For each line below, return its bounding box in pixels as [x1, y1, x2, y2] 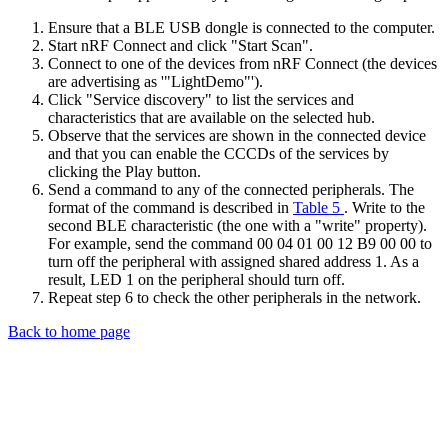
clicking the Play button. [48, 163, 201, 181]
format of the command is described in [48, 199, 293, 217]
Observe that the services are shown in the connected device [48, 127, 426, 145]
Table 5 [293, 199, 344, 217]
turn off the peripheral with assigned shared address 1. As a [48, 253, 419, 271]
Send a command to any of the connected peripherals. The [48, 181, 414, 199]
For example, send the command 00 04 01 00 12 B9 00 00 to [48, 235, 432, 253]
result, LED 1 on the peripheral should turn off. [48, 271, 345, 289]
